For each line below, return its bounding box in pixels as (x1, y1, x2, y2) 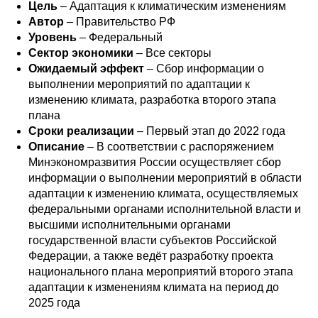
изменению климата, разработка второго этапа (28, 94, 276, 106)
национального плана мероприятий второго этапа (28, 265, 293, 278)
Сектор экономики (28, 47, 133, 59)
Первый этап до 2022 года (146, 125, 285, 137)
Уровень (28, 31, 77, 43)
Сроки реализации (28, 125, 137, 137)
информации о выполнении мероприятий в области (28, 172, 302, 184)
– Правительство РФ (64, 16, 175, 28)
